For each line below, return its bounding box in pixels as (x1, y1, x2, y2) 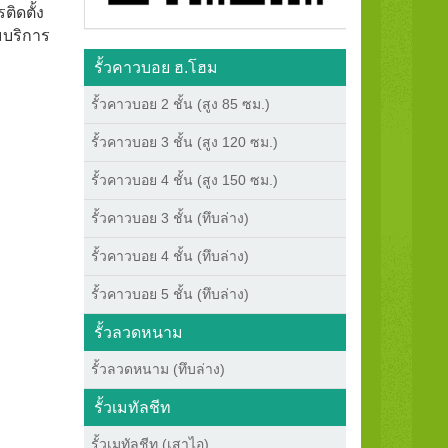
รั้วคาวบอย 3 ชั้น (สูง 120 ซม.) (90, 134, 278, 150)
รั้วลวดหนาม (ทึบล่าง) (90, 361, 225, 377)
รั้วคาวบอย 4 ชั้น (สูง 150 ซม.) (90, 172, 278, 188)
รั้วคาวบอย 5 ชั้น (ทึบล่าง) (90, 286, 249, 302)
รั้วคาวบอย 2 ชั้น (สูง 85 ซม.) (90, 96, 270, 112)
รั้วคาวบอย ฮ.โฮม (93, 59, 218, 76)
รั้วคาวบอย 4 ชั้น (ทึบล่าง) (90, 248, 249, 264)
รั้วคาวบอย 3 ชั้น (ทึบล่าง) (90, 210, 249, 226)
